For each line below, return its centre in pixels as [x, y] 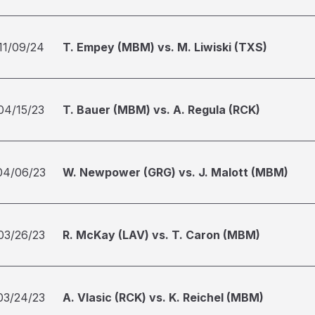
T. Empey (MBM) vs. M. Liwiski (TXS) [165, 47]
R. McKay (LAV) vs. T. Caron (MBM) [161, 235]
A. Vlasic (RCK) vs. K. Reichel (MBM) [163, 297]
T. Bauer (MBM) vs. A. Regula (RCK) [161, 110]
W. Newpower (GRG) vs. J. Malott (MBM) [175, 172]
